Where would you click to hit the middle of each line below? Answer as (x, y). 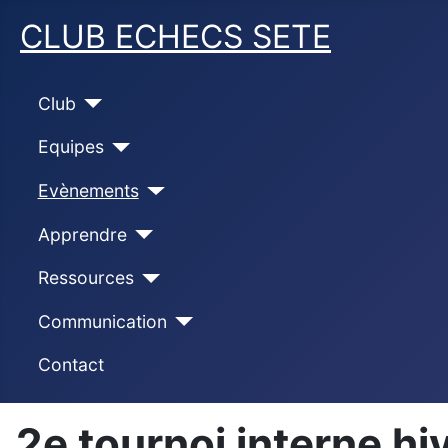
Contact (70, 365)
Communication (102, 321)
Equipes (70, 147)
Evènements (88, 190)
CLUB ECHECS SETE (175, 36)
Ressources (85, 278)
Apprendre (82, 234)
